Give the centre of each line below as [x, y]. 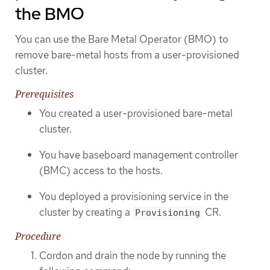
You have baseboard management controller [139, 155]
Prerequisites [44, 94]
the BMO [50, 14]
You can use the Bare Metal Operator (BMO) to [122, 39]
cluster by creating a [86, 212]
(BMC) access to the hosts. [101, 170]
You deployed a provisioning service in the [134, 196]
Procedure [38, 237]
